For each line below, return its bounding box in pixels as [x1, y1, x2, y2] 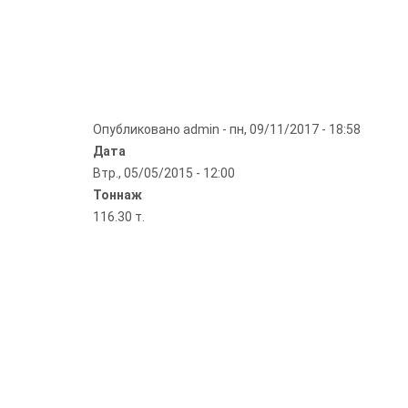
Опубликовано [93, 122, 183, 137]
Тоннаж [93, 188, 142, 202]
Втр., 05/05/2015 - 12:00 [93, 166, 235, 180]
